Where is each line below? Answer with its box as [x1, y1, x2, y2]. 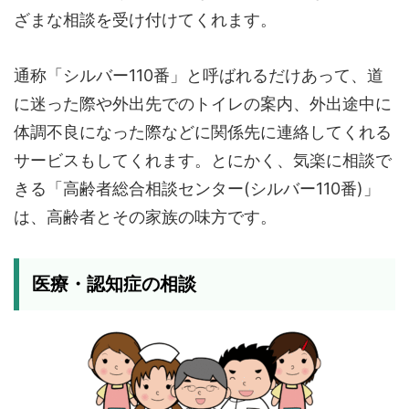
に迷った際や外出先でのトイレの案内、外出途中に [14, 94, 392, 113]
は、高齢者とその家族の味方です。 [14, 207, 277, 226]
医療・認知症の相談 [32, 273, 196, 295]
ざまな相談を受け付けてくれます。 [14, 10, 277, 29]
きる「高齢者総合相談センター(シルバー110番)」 [14, 179, 380, 198]
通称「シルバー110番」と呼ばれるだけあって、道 [14, 66, 383, 85]
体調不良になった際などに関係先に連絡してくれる [14, 122, 392, 142]
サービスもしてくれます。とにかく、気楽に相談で [14, 151, 392, 170]
